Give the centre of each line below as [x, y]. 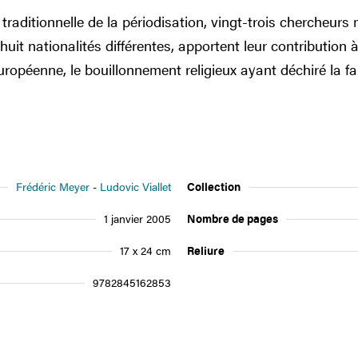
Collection [214, 187]
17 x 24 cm [145, 251]
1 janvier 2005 [137, 219]
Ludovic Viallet [135, 187]
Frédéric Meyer [53, 187]
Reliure [206, 251]
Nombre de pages [233, 219]
